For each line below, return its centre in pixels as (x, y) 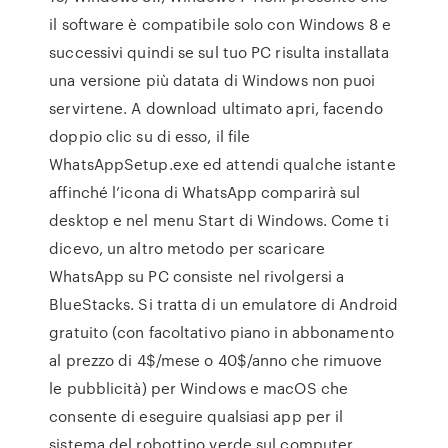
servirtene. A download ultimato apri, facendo (216, 108)
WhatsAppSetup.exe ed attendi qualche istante (222, 164)
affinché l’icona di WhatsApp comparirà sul (205, 192)
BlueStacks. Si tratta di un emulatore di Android (224, 304)
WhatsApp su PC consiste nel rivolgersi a (197, 276)
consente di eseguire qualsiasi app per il (196, 416)
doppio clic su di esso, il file (150, 136)
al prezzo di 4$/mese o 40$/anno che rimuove (216, 360)
